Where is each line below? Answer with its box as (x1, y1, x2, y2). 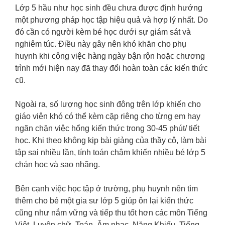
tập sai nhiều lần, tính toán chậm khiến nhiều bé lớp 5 (15, 148, 205, 157)
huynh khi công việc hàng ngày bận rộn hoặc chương (15, 52, 205, 61)
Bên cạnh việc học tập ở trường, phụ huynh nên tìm (15, 184, 198, 193)
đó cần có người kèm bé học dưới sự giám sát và (15, 28, 191, 37)
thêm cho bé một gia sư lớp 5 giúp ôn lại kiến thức (15, 196, 193, 205)
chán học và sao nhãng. (15, 160, 100, 169)
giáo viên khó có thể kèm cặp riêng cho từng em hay (15, 112, 200, 121)
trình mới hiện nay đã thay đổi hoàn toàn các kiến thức (15, 64, 208, 73)
